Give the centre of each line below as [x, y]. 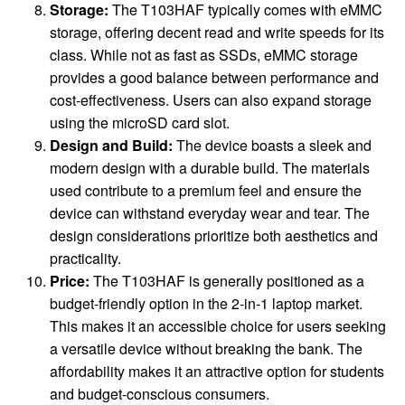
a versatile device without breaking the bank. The [206, 349]
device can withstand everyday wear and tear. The [210, 213]
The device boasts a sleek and [272, 146]
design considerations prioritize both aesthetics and [214, 236]
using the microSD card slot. [140, 123]
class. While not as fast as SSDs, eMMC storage [204, 55]
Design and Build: [111, 146]
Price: [70, 281]
